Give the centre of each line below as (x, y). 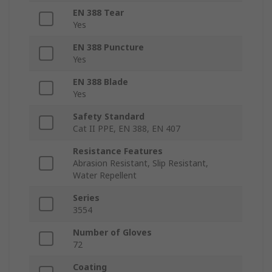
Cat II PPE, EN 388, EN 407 (127, 129)
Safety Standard (109, 117)
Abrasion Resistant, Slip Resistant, (141, 163)
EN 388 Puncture (108, 47)
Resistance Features (118, 151)
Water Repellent (105, 175)
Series (86, 198)
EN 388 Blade (100, 82)
